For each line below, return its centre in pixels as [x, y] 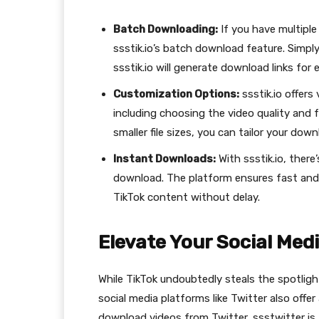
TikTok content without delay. [187, 198]
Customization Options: [176, 94]
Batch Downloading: [166, 30]
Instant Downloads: [164, 159]
